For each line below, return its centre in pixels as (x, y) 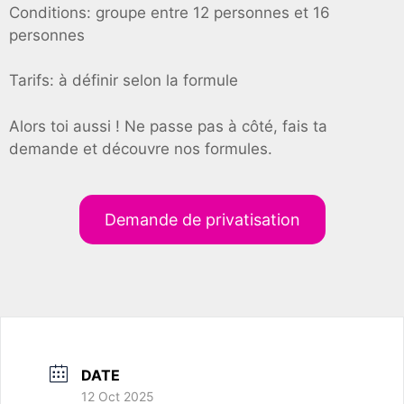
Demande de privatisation (202, 220)
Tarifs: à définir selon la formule (124, 80)
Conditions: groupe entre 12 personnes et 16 (170, 12)
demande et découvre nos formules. (141, 148)
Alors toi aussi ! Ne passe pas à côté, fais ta (168, 126)
